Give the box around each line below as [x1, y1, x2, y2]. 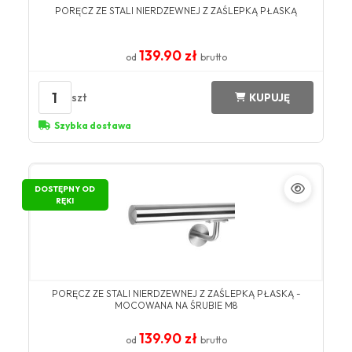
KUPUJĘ [249, 90, 291, 104]
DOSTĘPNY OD [35, 184, 96, 195]
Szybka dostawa [53, 119, 131, 132]
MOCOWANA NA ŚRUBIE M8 [114, 299, 238, 312]
